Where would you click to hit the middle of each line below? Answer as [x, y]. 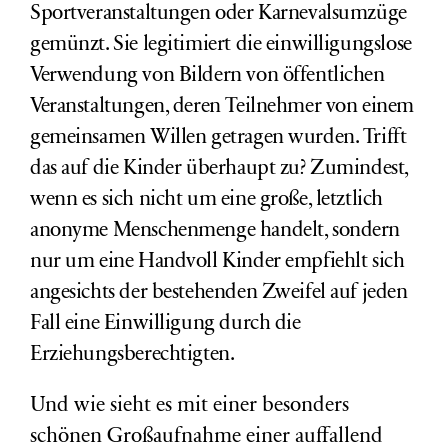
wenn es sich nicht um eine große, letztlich [206, 200]
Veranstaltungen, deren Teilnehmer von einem [222, 107]
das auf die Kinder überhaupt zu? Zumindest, [219, 169]
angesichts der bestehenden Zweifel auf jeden [219, 293]
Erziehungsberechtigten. [132, 355]
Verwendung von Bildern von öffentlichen [207, 76]
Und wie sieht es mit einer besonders [189, 406]
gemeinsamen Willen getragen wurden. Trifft [218, 138]
